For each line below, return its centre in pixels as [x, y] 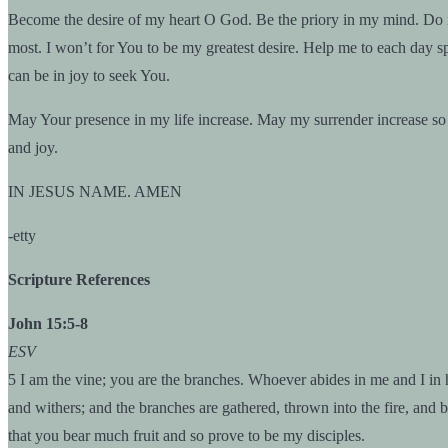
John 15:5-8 [48, 323]
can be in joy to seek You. [89, 75]
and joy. [33, 147]
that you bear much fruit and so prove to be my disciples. [186, 435]
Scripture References [79, 279]
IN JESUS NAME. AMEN [95, 191]
